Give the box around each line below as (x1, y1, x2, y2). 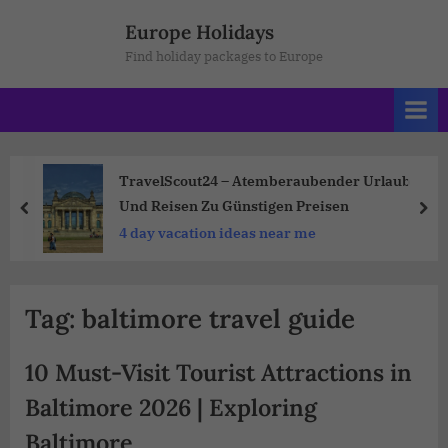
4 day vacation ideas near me (119, 223, 316, 242)
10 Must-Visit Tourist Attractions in (25, 356, 412, 387)
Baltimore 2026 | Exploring (25, 391, 317, 422)
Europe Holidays (125, 19, 274, 44)
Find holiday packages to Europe (125, 47, 323, 65)
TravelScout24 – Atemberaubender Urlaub (119, 171, 411, 191)
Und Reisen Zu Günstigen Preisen (119, 196, 349, 216)
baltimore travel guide (82, 301, 355, 335)
